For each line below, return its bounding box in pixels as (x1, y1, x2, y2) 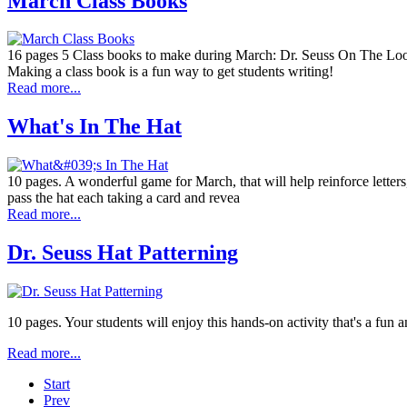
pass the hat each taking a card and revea (7, 190, 240, 206)
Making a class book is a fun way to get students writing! (7, 64, 333, 80)
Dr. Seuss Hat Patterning (7, 241, 238, 265)
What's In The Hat (7, 114, 182, 139)
